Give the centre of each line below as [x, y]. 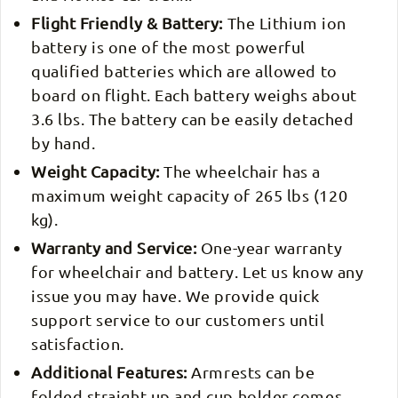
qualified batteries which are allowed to [184, 71]
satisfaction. [78, 344]
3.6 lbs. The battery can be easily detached [193, 119]
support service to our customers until [178, 320]
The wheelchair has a [240, 171]
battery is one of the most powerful [168, 47]
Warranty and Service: [114, 248]
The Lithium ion [285, 23]
